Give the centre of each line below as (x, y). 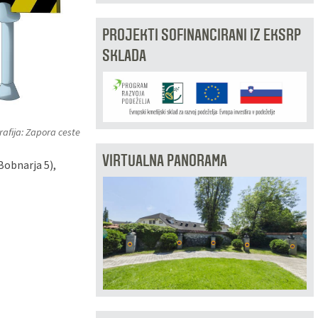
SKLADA (124, 55)
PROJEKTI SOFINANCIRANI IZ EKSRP (201, 35)
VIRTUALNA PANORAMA (164, 160)
